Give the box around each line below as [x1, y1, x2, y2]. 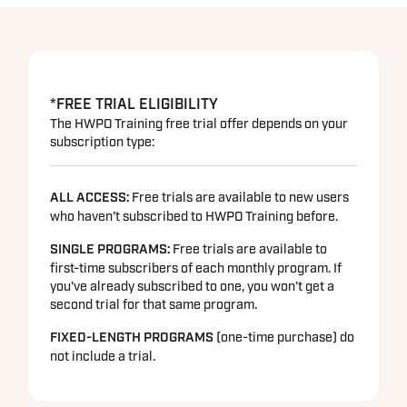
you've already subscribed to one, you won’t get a [50, 278, 335, 295]
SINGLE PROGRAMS [50, 241, 168, 259]
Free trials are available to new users [129, 189, 350, 206]
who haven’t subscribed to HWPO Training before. [50, 208, 339, 225]
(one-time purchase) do [213, 329, 355, 346]
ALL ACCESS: [50, 189, 130, 207]
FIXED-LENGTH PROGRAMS [50, 329, 214, 347]
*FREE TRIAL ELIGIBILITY [50, 95, 219, 114]
